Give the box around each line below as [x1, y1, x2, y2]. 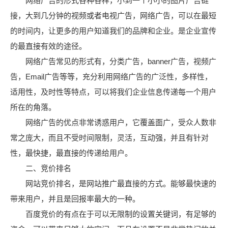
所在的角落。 [10, 103, 56, 111]
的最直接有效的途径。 [10, 42, 87, 50]
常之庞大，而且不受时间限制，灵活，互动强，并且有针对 [10, 133, 209, 142]
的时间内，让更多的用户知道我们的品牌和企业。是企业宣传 [10, 26, 216, 35]
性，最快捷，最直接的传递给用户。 [10, 149, 132, 157]
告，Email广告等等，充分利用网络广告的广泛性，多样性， [10, 72, 212, 81]
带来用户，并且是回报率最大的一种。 [10, 194, 140, 203]
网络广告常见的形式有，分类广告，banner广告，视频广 [10, 57, 216, 66]
